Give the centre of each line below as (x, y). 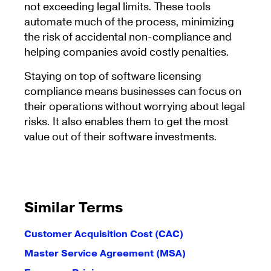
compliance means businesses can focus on (133, 92)
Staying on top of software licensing (113, 77)
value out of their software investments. (121, 137)
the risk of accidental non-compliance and (128, 37)
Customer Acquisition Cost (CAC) (104, 234)
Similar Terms (73, 208)
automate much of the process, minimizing (129, 22)
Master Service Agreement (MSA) (105, 253)
